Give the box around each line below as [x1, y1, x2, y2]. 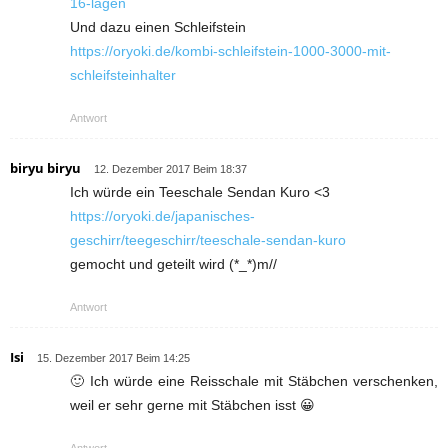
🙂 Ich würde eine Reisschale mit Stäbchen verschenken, [70, 372, 438, 389]
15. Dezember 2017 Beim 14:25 [37, 351, 190, 364]
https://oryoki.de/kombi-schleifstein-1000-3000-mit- [70, 42, 391, 59]
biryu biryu [10, 158, 81, 177]
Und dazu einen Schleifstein [70, 18, 246, 35]
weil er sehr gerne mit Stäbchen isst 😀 [70, 396, 315, 413]
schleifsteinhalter [70, 66, 176, 83]
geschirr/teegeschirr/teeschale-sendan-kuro [70, 231, 346, 248]
